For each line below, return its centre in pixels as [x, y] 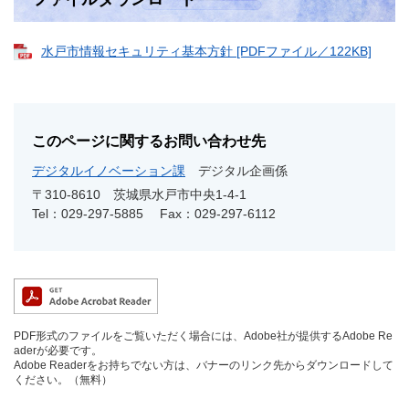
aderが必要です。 [58, 351]
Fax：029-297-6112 [218, 214]
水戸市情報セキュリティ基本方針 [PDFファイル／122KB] [206, 51]
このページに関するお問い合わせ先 [149, 141]
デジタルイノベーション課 [109, 171]
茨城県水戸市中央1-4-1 [180, 194]
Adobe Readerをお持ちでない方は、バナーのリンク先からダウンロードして [204, 365]
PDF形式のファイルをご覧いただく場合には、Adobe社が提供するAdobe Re [203, 336]
